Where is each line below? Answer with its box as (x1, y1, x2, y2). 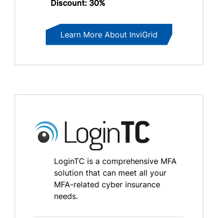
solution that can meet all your (54, 168, 166, 178)
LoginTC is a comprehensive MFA (54, 156, 177, 166)
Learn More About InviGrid (60, 29, 158, 39)
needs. (54, 191, 78, 201)
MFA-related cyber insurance (54, 180, 160, 190)
